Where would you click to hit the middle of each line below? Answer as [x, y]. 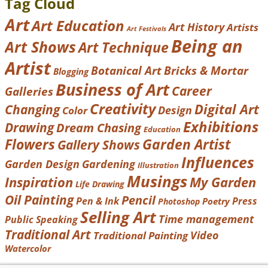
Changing [32, 110]
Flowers [30, 145]
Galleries [29, 92]
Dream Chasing [99, 128]
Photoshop [179, 202]
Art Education [78, 26]
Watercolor [28, 249]
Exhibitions [221, 127]
